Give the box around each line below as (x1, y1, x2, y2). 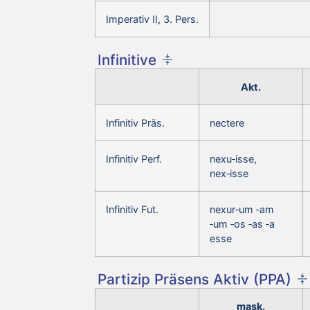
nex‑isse (210, 167, 248, 179)
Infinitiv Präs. (106, 116, 165, 129)
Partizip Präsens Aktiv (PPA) (98, 270, 291, 288)
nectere (210, 116, 244, 129)
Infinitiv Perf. (106, 152, 162, 165)
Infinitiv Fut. (106, 203, 158, 215)
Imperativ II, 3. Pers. (106, 12, 199, 25)
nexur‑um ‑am (210, 203, 274, 215)
